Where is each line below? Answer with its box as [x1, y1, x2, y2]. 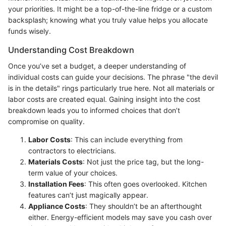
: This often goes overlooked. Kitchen [84, 180, 207, 189]
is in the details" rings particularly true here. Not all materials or [8, 84, 214, 93]
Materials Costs [28, 157, 83, 166]
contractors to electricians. [28, 146, 116, 155]
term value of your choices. [28, 168, 118, 178]
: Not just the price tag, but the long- [83, 157, 204, 166]
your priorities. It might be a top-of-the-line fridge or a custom [8, 4, 212, 13]
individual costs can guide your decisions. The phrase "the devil [8, 73, 218, 82]
